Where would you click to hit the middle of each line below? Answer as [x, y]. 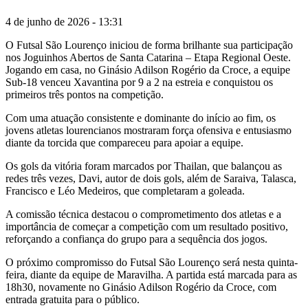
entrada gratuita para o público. [73, 299]
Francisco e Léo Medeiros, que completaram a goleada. [125, 190]
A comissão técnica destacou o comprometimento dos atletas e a [143, 214]
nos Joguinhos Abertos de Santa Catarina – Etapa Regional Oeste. [148, 57]
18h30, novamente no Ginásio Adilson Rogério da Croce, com [141, 287]
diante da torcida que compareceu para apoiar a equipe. [124, 142]
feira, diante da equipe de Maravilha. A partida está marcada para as [151, 274]
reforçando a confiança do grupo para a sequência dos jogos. [136, 239]
